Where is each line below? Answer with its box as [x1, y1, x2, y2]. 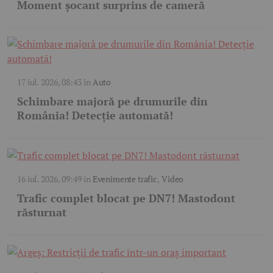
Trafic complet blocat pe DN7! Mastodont [17, 191, 235, 206]
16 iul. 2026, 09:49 [17, 173, 82, 185]
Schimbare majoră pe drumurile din [17, 94, 208, 109]
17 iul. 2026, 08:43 [17, 76, 82, 88]
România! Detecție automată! [17, 108, 173, 123]
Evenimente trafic [92, 173, 157, 185]
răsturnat [17, 205, 66, 220]
